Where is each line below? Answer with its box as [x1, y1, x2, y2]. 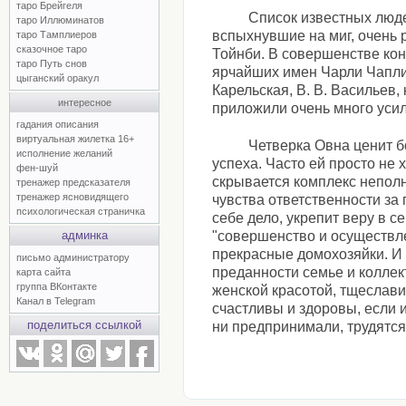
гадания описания [16, 119, 99, 130]
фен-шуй [16, 162, 58, 173]
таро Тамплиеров [16, 29, 97, 40]
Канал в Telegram [16, 295, 95, 306]
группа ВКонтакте [16, 281, 97, 292]
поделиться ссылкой [27, 318, 141, 332]
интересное [57, 97, 111, 108]
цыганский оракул [16, 72, 99, 83]
